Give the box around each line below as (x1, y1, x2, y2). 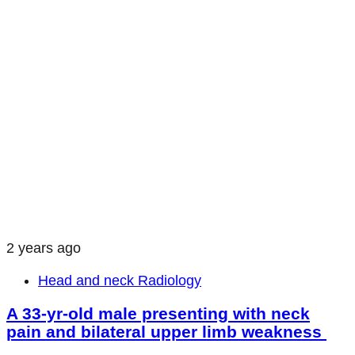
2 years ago (6, 239, 81, 256)
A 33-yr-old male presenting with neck (6, 303, 310, 323)
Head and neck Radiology (38, 272, 201, 288)
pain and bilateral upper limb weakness (6, 322, 326, 341)
